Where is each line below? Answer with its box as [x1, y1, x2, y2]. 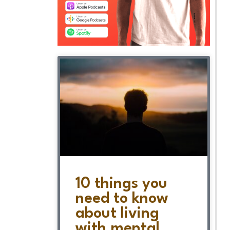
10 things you [75, 176, 167, 191]
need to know [75, 191, 168, 206]
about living [75, 206, 159, 221]
